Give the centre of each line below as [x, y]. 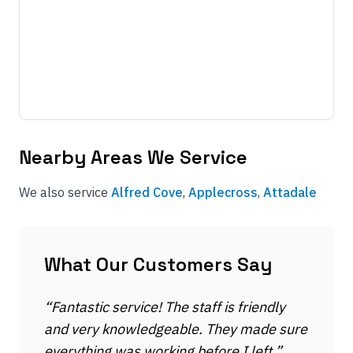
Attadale [290, 192]
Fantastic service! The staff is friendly [168, 307]
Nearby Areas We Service [133, 157]
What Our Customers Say [158, 264]
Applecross [223, 192]
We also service [63, 192]
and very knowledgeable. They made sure [176, 329]
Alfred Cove [147, 192]
